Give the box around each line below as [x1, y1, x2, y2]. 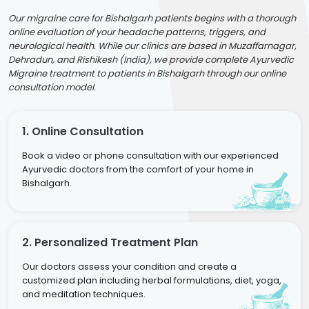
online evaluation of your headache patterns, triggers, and [8, 25, 266, 39]
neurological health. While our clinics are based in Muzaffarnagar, [8, 39, 297, 52]
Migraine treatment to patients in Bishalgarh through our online [8, 66, 286, 80]
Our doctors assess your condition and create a [22, 259, 237, 273]
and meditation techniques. [22, 287, 146, 301]
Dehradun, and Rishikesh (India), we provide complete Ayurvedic [8, 52, 294, 66]
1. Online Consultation [22, 123, 143, 139]
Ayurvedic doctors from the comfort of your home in [22, 162, 254, 176]
